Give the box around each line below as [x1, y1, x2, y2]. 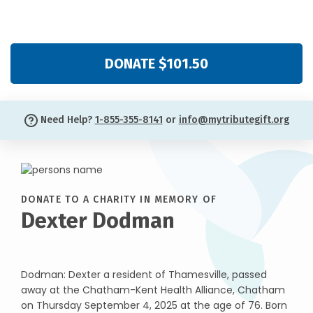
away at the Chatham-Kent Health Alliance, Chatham [21, 282, 285, 297]
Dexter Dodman [21, 207, 175, 233]
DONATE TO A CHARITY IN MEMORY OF [21, 193, 217, 205]
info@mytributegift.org [178, 114, 289, 126]
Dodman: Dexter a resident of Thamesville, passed [21, 267, 267, 282]
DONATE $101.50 [105, 55, 208, 72]
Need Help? [37, 114, 95, 126]
